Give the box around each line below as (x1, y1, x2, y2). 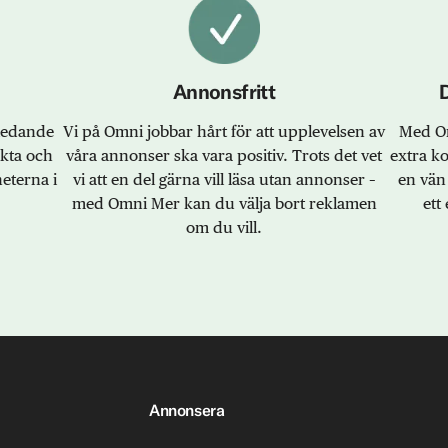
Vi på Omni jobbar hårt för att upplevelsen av (63, 122, 385, 142)
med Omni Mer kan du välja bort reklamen (71, 194, 377, 214)
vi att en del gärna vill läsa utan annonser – (72, 170, 376, 190)
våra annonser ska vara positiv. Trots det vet (66, 146, 382, 166)
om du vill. (186, 218, 262, 238)
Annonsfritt (172, 79, 276, 105)
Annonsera (149, 400, 225, 421)
